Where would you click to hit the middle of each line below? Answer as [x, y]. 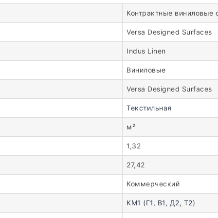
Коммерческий [153, 183]
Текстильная [149, 108]
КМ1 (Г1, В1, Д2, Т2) [161, 202]
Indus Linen [146, 51]
